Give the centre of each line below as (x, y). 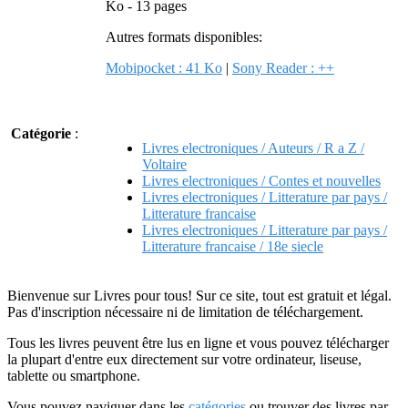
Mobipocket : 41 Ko (164, 68)
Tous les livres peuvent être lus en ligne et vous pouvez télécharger (198, 343)
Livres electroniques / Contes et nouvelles (261, 181)
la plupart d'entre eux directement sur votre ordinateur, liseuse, (184, 359)
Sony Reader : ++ (283, 68)
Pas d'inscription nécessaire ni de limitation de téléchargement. (185, 312)
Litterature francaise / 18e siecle (233, 246)
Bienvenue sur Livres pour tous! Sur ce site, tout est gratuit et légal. (199, 296)
